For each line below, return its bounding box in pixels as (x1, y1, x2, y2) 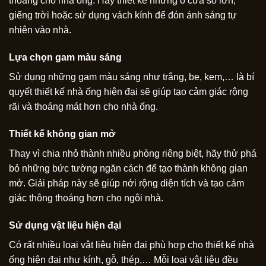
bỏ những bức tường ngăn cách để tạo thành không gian (9, 163, 248, 174)
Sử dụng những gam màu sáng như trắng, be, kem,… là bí (9, 72, 254, 83)
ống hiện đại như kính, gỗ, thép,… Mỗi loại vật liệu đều (9, 254, 238, 265)
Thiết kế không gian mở (9, 129, 115, 140)
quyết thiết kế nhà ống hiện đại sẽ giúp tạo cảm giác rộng (9, 87, 248, 97)
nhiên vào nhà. (9, 25, 71, 36)
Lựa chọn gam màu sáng (9, 52, 122, 63)
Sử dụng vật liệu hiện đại (9, 220, 121, 230)
